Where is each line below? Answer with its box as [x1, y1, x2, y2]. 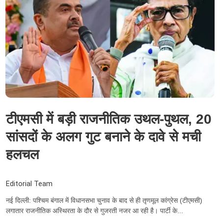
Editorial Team [6, 179, 53, 188]
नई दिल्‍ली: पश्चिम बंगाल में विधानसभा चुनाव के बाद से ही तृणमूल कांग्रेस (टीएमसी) [6, 196, 202, 204]
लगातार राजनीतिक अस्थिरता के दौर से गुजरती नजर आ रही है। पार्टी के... [6, 206, 183, 215]
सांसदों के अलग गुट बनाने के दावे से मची [6, 129, 201, 145]
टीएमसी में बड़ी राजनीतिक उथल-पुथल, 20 [6, 111, 212, 127]
